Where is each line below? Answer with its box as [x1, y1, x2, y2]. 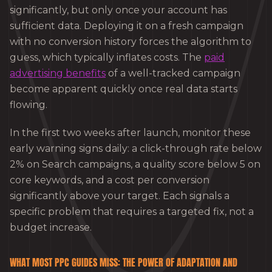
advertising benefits [10, 67, 106, 79]
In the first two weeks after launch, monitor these [10, 126, 251, 138]
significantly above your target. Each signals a [10, 189, 229, 202]
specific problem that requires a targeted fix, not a [10, 205, 254, 217]
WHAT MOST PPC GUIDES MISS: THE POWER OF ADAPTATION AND [10, 254, 237, 270]
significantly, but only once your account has [10, 4, 227, 16]
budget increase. [10, 221, 92, 233]
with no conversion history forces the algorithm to [10, 35, 251, 47]
